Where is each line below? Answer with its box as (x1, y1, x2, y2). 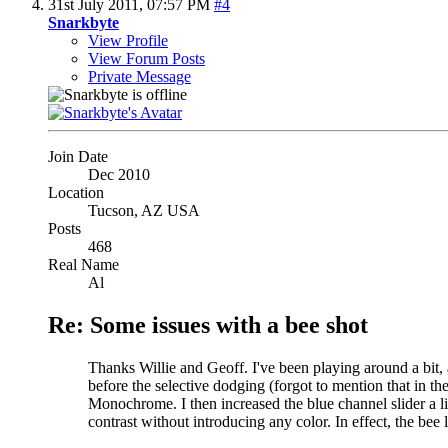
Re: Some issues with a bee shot (48, 312, 368, 339)
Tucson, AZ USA (88, 202, 200, 220)
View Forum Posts (88, 50, 205, 68)
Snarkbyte (48, 14, 119, 32)
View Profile (88, 32, 168, 50)
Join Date (48, 148, 108, 166)
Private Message (88, 68, 191, 86)
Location (48, 184, 104, 202)
